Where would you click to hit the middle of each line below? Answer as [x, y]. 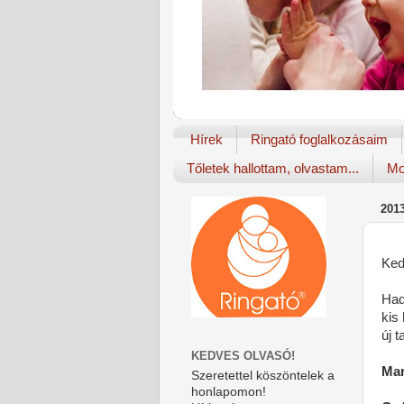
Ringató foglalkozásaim [319, 140]
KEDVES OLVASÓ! [243, 355]
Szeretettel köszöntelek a [263, 376]
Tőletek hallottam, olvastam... [273, 169]
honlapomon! [229, 392]
